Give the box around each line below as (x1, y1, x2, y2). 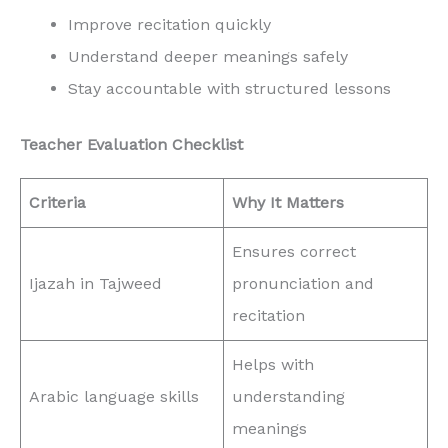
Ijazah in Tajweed (29, 274, 162, 294)
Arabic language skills (29, 387, 199, 407)
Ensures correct (232, 242, 356, 262)
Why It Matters (232, 193, 344, 213)
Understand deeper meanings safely (68, 47, 348, 67)
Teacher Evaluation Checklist (20, 135, 243, 155)
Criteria (29, 193, 86, 213)
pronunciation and (232, 274, 374, 294)
